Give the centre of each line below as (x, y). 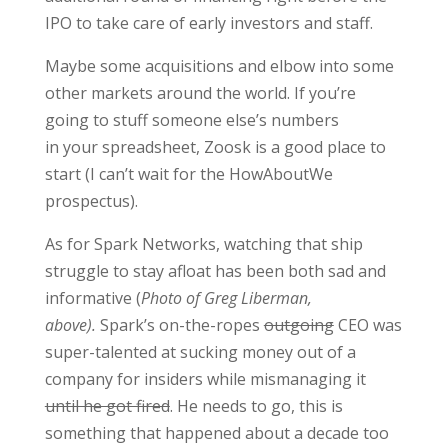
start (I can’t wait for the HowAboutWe (188, 174)
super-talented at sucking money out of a (200, 352)
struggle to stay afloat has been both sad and (215, 271)
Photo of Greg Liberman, (226, 298)
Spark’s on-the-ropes (179, 325)
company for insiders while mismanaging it (205, 379)
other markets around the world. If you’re (200, 93)
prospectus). (91, 201)
